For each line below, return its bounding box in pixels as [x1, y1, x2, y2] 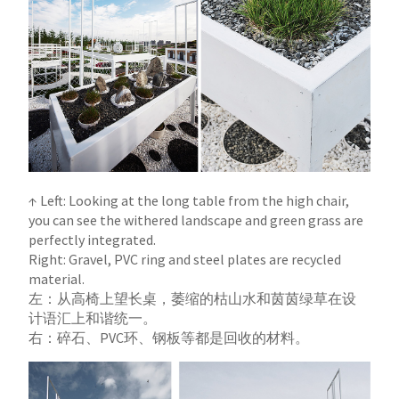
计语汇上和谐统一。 [28, 309, 158, 328]
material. [28, 270, 85, 289]
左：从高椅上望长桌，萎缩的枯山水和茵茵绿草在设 [28, 289, 357, 308]
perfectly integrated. [28, 231, 157, 249]
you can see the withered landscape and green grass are [28, 211, 364, 230]
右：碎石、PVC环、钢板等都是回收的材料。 [28, 329, 310, 347]
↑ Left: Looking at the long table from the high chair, [28, 191, 350, 210]
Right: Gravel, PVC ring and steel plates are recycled [28, 250, 342, 269]
